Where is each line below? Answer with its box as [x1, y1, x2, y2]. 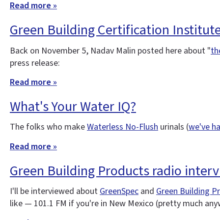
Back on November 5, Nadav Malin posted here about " [10, 44, 211, 57]
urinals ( [158, 121, 189, 134]
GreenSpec [100, 185, 138, 198]
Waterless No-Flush [87, 121, 158, 134]
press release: [10, 56, 60, 69]
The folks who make [10, 121, 87, 134]
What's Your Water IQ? [10, 97, 136, 116]
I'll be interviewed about [10, 185, 100, 198]
